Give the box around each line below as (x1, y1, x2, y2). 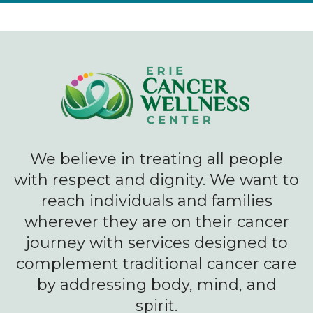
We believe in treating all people (30, 149, 283, 168)
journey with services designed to (25, 233, 288, 252)
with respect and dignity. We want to (14, 170, 299, 189)
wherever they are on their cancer (24, 212, 289, 231)
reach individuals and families (41, 191, 272, 210)
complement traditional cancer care (16, 254, 297, 273)
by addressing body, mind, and (36, 275, 277, 294)
